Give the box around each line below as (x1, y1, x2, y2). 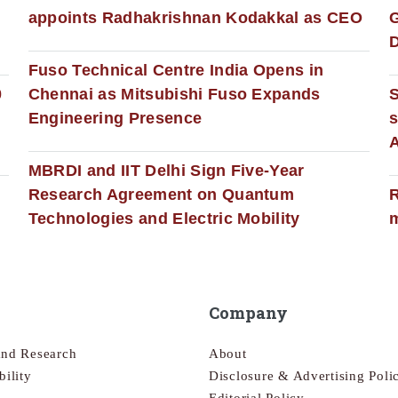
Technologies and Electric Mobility (28, 209, 300, 227)
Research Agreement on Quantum (28, 185, 295, 203)
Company (209, 302, 288, 324)
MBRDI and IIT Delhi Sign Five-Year (28, 161, 305, 179)
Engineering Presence (28, 108, 203, 127)
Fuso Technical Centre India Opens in (28, 60, 324, 79)
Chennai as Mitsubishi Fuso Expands (28, 84, 321, 103)
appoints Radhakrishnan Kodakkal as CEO (28, 8, 363, 27)
